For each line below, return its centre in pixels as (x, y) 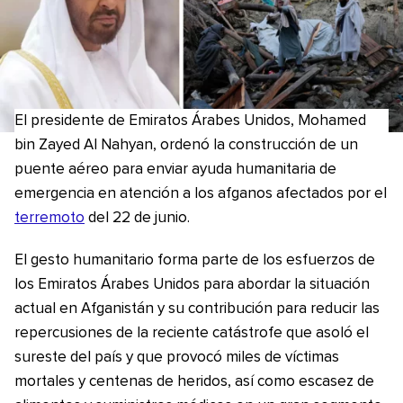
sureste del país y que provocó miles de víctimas (177, 358)
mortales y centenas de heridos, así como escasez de (194, 382)
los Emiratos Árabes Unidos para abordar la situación (192, 285)
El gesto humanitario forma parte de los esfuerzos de (195, 260)
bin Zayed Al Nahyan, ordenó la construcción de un (186, 145)
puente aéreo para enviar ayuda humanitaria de (175, 170)
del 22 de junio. (137, 218)
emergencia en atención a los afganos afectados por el (201, 194)
